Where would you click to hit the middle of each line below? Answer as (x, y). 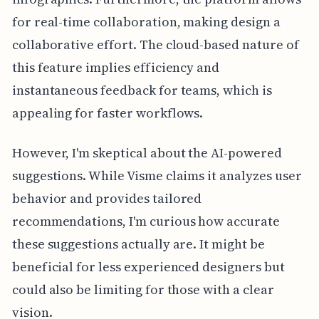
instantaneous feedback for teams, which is (142, 90)
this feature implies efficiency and (116, 67)
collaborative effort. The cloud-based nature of (155, 44)
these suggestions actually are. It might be (138, 244)
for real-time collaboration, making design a (146, 21)
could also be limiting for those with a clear (143, 289)
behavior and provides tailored (107, 198)
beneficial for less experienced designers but (148, 266)
